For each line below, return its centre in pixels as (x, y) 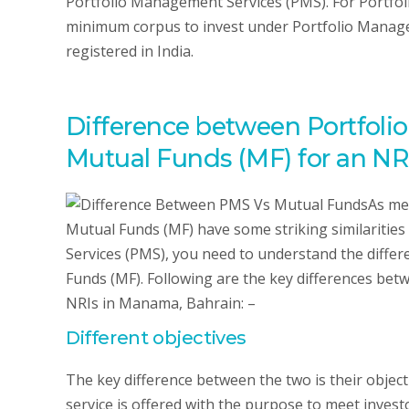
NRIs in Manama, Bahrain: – (161, 303)
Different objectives (156, 338)
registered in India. (130, 51)
